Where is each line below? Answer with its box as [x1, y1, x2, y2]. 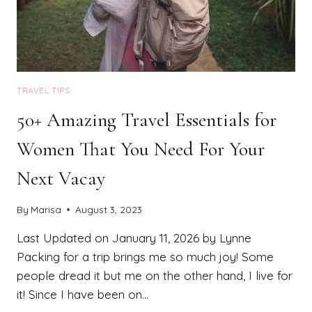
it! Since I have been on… [17, 287, 148, 302]
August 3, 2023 [75, 203, 143, 216]
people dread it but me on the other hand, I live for [17, 268, 292, 283]
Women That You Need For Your [17, 136, 265, 161]
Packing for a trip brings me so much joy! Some [17, 249, 274, 265]
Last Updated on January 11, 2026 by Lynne [17, 231, 251, 246]
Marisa [31, 203, 62, 216]
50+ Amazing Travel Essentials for [17, 107, 276, 132]
